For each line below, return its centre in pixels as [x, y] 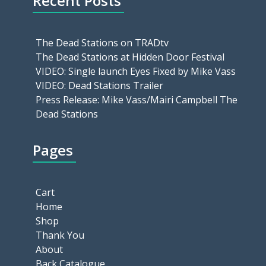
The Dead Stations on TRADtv [102, 43]
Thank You [60, 235]
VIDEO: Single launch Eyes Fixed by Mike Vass [136, 72]
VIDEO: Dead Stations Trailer [99, 86]
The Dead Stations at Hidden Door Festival [130, 57]
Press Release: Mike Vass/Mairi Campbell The [137, 100]
